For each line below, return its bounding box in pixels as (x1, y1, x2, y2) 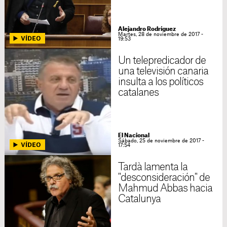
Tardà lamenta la (118, 162, 188, 172)
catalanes (118, 88, 159, 98)
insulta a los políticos (118, 77, 204, 87)
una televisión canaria (118, 66, 209, 77)
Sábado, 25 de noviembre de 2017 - (118, 138, 204, 143)
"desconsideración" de (118, 173, 210, 183)
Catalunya (118, 194, 161, 204)
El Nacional (118, 133, 149, 138)
